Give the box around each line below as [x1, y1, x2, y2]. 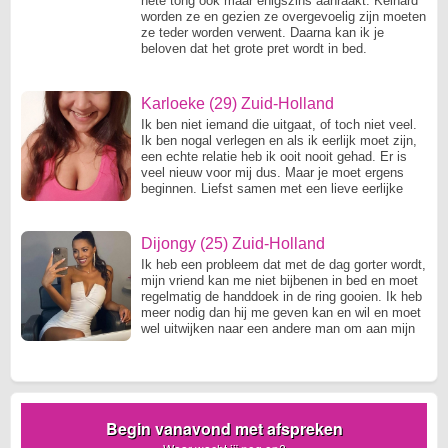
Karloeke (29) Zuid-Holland [141, 95, 334, 112]
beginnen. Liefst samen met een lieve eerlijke [141, 181, 403, 196]
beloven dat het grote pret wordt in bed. [141, 41, 367, 56]
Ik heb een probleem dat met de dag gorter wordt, [141, 257, 426, 272]
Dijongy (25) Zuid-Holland [141, 235, 325, 252]
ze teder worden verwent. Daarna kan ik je [141, 25, 384, 40]
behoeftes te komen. [141, 337, 260, 352]
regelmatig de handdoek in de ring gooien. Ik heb [141, 289, 422, 304]
